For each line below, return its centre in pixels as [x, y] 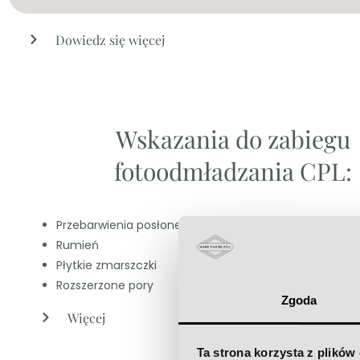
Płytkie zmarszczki [106, 265]
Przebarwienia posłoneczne [133, 225]
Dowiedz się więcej [110, 39]
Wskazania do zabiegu [233, 139]
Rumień [78, 245]
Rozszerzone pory [105, 285]
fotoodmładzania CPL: [233, 171]
